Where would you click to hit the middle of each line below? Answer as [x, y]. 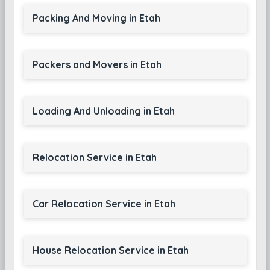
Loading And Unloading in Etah [103, 111]
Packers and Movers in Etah [97, 64]
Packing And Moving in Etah [96, 18]
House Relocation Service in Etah [110, 250]
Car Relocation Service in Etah [104, 204]
